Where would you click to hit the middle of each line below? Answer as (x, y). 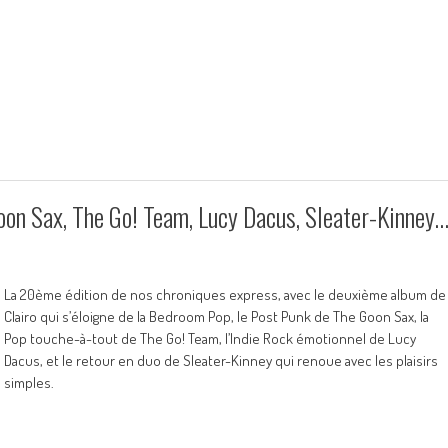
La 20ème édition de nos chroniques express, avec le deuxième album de (225, 294)
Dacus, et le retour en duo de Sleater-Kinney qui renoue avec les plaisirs (221, 360)
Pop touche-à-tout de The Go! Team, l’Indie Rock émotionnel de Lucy (210, 338)
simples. (29, 382)
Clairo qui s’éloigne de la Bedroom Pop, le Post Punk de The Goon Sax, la (216, 316)
